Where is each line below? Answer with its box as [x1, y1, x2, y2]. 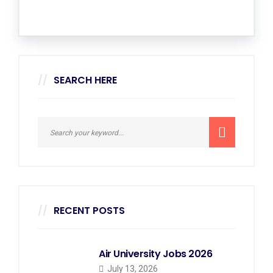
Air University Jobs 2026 [99, 247, 213, 261]
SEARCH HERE [54, 73, 117, 87]
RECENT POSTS [54, 204, 125, 218]
